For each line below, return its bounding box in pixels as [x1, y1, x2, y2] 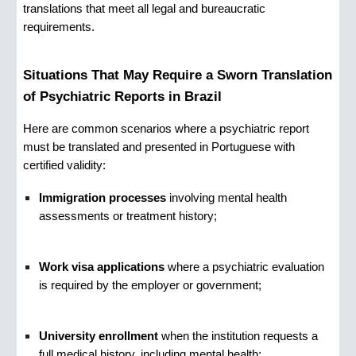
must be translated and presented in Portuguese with [23, 140, 296, 153]
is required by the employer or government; [39, 278, 262, 292]
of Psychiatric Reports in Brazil [23, 87, 222, 104]
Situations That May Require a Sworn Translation [23, 66, 333, 83]
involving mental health [166, 191, 288, 204]
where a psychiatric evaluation [164, 260, 325, 273]
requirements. [23, 21, 95, 33]
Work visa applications [39, 260, 165, 273]
